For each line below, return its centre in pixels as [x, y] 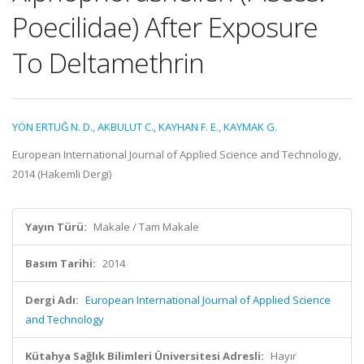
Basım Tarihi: [61, 263]
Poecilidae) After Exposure [165, 27]
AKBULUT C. [126, 127]
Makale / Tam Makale [146, 227]
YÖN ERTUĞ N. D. [52, 127]
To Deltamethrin [108, 63]
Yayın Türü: [56, 227]
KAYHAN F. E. [188, 127]
